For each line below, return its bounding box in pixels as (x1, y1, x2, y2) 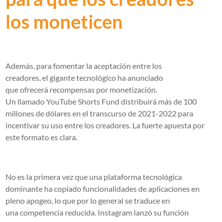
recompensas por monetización (50, 84, 156, 94)
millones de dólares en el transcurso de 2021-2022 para (5, 108, 194, 118)
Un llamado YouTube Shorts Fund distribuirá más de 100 (5, 96, 197, 106)
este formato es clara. (5, 132, 78, 142)
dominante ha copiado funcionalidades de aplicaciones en (5, 183, 200, 193)
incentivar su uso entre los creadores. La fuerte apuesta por (5, 120, 205, 130)
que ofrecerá (5, 84, 50, 94)
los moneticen (5, 9, 123, 33)
